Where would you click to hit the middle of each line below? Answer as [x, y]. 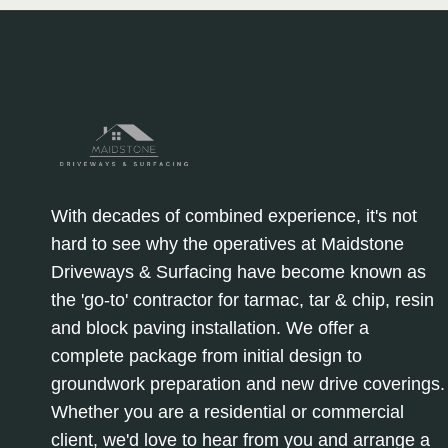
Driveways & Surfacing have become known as [238, 272]
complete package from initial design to [206, 356]
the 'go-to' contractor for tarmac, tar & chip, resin [242, 300]
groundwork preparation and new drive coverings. [248, 384]
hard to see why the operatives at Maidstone [227, 244]
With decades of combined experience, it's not [234, 216]
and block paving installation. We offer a [210, 328]
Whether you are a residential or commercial [227, 412]
